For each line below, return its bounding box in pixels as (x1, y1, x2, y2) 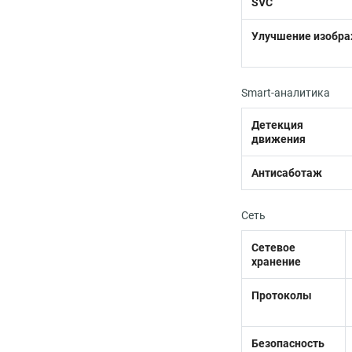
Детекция (251, 119, 303, 131)
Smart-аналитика (241, 86, 330, 99)
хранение (251, 255, 301, 268)
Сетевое (251, 241, 295, 254)
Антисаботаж (251, 167, 322, 179)
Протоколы (251, 289, 312, 302)
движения (251, 133, 306, 145)
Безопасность (251, 337, 324, 350)
